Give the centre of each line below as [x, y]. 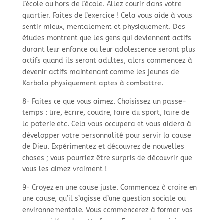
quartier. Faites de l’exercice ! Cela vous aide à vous [107, 16]
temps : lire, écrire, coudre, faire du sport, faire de [106, 113]
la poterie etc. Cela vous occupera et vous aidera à [106, 124]
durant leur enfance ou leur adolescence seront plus [109, 50]
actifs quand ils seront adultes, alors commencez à [107, 61]
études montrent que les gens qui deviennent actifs [106, 38]
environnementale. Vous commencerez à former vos [107, 210]
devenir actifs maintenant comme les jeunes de [100, 72]
